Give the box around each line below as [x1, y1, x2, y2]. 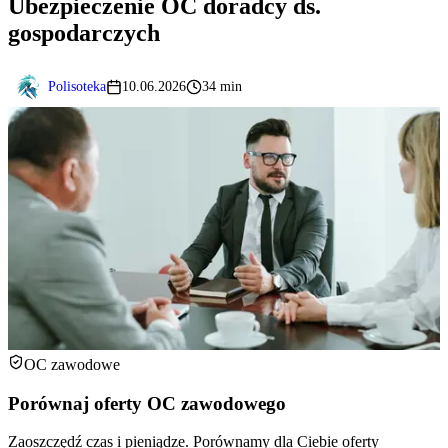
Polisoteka [48, 79, 106, 95]
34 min [202, 79, 242, 95]
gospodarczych [8, 20, 160, 47]
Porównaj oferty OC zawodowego [8, 392, 286, 414]
